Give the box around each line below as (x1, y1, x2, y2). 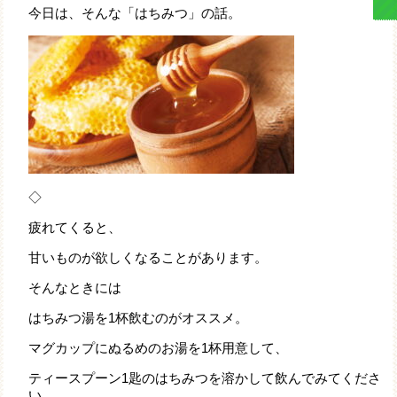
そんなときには (27, 280, 121, 296)
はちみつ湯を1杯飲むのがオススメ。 (27, 310, 248, 326)
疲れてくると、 (27, 220, 121, 236)
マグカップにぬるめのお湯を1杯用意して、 (27, 340, 288, 356)
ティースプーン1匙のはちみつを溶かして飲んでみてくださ (27, 370, 381, 386)
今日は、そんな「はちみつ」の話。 (27, 5, 241, 21)
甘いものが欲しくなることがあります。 (27, 250, 268, 266)
